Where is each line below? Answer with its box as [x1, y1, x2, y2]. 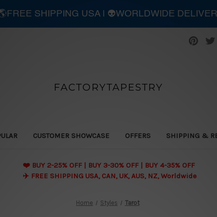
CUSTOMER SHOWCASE [32, 131, 109, 140]
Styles [100, 199, 118, 206]
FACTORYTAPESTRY [53, 81, 163, 93]
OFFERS [124, 131, 151, 140]
